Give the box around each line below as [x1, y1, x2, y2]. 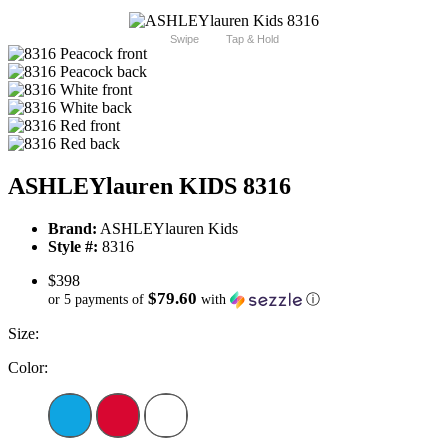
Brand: [48, 220, 97, 238]
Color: [8, 359, 48, 377]
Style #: [48, 238, 98, 256]
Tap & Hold [225, 33, 279, 46]
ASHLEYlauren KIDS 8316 [8, 173, 291, 200]
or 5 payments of [48, 292, 148, 308]
